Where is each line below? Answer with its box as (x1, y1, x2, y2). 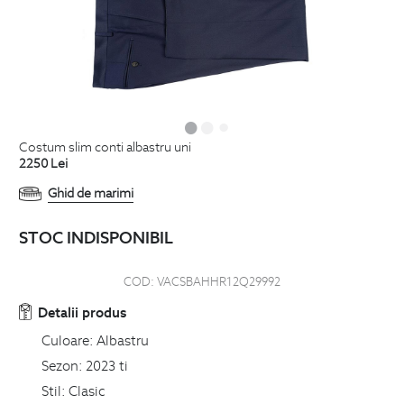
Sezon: (41, 355, 83, 374)
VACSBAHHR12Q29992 (156, 273, 280, 289)
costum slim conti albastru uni (28, 139, 191, 155)
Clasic (68, 381, 106, 399)
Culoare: (41, 331, 94, 350)
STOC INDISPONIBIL (19, 226, 173, 248)
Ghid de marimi (47, 184, 133, 201)
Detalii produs (38, 302, 126, 321)
